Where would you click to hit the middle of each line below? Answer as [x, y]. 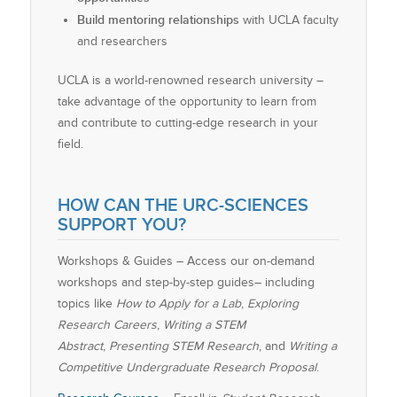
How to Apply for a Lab [178, 303]
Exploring [272, 303]
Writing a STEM [204, 324]
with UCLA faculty [290, 19]
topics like [86, 303]
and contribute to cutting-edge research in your [187, 122]
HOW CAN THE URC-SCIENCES [183, 204]
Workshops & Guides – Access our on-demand [186, 261]
